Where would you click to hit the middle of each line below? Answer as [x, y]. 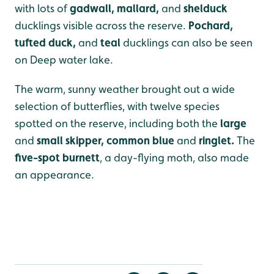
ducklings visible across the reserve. [102, 25]
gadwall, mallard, [114, 8]
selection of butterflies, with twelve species [117, 106]
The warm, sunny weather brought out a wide [125, 89]
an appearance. [54, 174]
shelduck [206, 8]
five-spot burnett [57, 157]
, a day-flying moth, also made [174, 157]
